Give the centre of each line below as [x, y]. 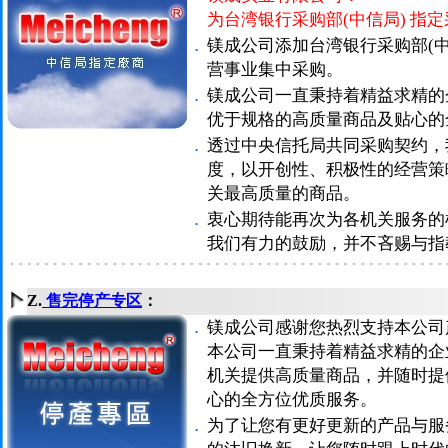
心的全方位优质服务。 [292, 399]
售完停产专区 [92, 300]
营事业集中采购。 [275, 69]
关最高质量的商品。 [283, 193]
